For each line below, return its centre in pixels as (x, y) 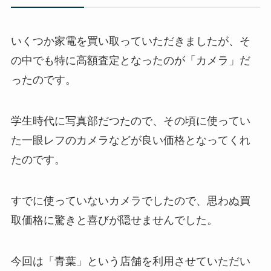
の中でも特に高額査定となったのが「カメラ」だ (130, 61)
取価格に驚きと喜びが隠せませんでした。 (114, 220)
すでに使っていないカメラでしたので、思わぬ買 (130, 201)
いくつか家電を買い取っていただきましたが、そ (130, 41)
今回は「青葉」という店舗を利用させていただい (130, 261)
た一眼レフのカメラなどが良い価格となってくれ (130, 140)
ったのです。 (43, 80)
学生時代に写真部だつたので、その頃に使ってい (130, 121)
